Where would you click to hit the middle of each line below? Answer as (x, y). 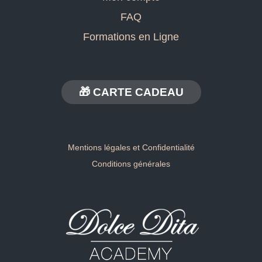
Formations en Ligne (131, 37)
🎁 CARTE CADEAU (131, 92)
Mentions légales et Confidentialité (131, 148)
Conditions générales (131, 164)
